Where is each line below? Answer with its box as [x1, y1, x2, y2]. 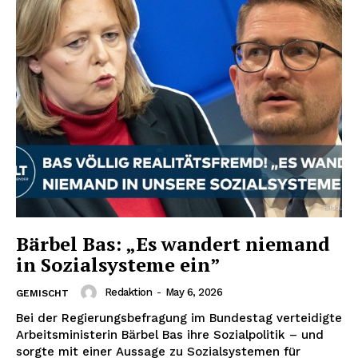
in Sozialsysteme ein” [16, 251, 221, 277]
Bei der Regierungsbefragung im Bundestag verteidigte [16, 310, 342, 325]
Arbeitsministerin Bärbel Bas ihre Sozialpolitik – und [16, 327, 324, 342]
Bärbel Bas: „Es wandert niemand [16, 230, 330, 257]
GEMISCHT [16, 287, 69, 299]
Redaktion [104, 285, 152, 298]
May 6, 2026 [165, 285, 222, 298]
